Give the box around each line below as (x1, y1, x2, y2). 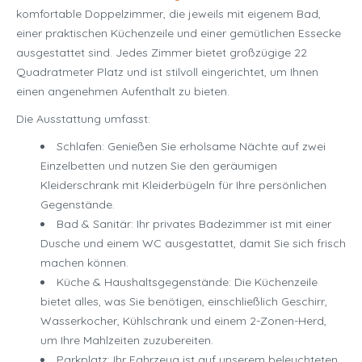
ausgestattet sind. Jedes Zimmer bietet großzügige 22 (16, 45, 307, 61)
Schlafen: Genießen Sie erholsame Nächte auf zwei (57, 139, 326, 154)
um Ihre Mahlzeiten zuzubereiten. (40, 333, 213, 348)
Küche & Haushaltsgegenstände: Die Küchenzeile (57, 275, 318, 290)
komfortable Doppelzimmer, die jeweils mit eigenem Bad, (16, 6, 321, 22)
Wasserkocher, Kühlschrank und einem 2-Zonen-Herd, (40, 314, 326, 329)
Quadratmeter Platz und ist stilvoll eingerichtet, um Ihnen (16, 65, 318, 80)
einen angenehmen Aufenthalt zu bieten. (16, 84, 229, 99)
